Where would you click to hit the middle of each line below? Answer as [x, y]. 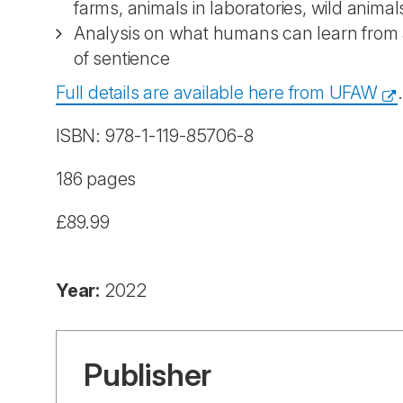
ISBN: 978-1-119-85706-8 [155, 136]
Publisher [148, 375]
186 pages [96, 179]
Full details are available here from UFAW [217, 93]
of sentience [122, 58]
